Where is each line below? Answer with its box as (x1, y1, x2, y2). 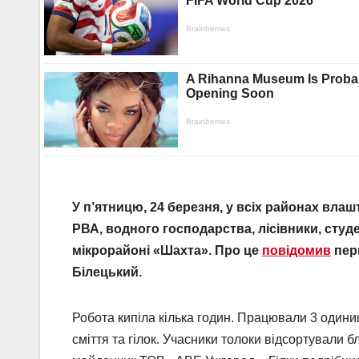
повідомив (262, 244, 331, 258)
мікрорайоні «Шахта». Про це (72, 244, 262, 258)
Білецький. (72, 265, 142, 280)
